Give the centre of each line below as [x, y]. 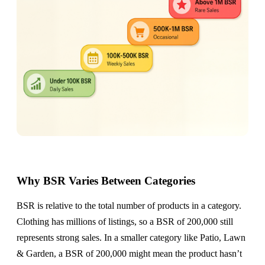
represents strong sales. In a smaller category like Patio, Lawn [131, 237]
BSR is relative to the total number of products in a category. [129, 205]
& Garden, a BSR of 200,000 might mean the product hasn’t [129, 253]
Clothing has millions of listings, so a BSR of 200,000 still [125, 221]
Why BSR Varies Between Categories [106, 180]
